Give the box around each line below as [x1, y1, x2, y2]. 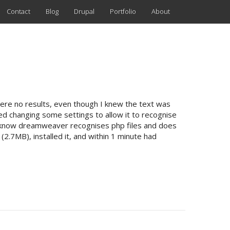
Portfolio [110, 7, 136, 16]
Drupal [74, 7, 94, 16]
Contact [7, 7, 30, 16]
